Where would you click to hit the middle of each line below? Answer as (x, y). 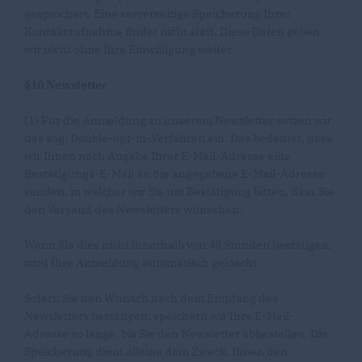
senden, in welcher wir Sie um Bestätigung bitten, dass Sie (179, 192)
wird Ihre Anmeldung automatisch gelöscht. (142, 263)
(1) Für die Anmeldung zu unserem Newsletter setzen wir (178, 120)
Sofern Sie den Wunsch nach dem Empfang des (151, 298)
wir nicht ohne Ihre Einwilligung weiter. (129, 49)
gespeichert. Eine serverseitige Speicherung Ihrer (158, 14)
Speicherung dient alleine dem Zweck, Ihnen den (156, 351)
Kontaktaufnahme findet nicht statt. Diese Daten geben (172, 32)
